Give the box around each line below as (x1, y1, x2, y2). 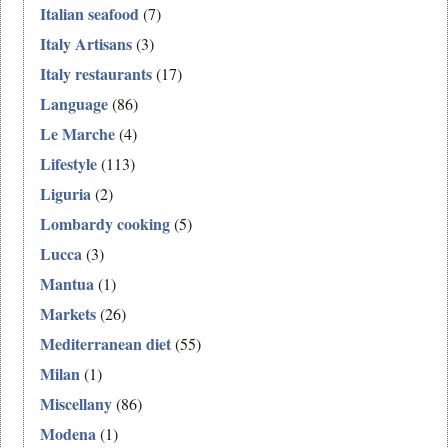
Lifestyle (40, 152, 98, 176)
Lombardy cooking (40, 212, 171, 236)
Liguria (40, 182, 92, 206)
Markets (40, 302, 97, 326)
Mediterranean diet (40, 332, 172, 356)
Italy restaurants (40, 62, 153, 86)
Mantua (40, 272, 95, 296)
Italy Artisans (40, 32, 133, 56)
